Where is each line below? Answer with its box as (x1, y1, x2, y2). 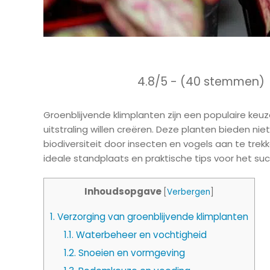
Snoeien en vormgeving (75, 246, 185, 260)
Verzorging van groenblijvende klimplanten (55, 210, 248, 224)
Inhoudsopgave (84, 185, 162, 198)
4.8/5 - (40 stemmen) (137, 74, 265, 90)
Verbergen (167, 186, 210, 198)
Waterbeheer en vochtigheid (73, 228, 207, 242)
